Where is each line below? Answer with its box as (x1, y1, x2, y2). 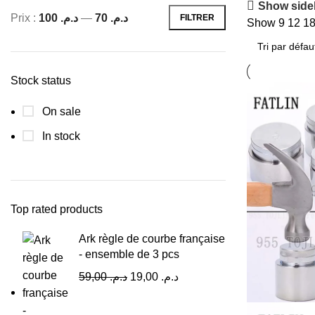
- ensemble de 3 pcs (79, 248, 179, 260)
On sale (39, 105, 81, 117)
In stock (39, 130, 80, 142)
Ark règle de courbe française (79, 233, 225, 245)
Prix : (11, 11, 39, 24)
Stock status (11, 75, 71, 86)
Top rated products (11, 203, 103, 215)
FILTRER (180, 12, 214, 22)
